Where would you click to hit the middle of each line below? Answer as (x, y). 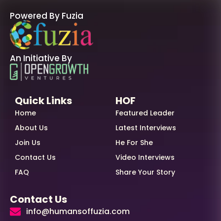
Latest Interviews (146, 128)
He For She (134, 142)
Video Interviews (145, 157)
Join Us (28, 142)
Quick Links (43, 100)
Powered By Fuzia (47, 16)
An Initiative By (41, 58)
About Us (31, 128)
